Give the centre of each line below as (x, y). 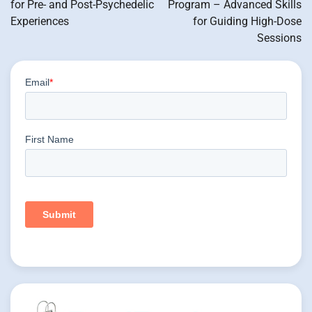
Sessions (279, 38)
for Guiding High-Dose (247, 22)
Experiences (40, 22)
